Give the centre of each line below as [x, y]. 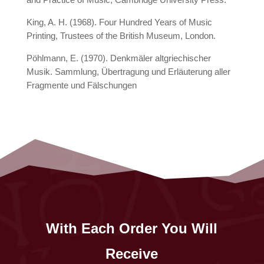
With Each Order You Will [132, 229]
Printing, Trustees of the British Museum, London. [121, 36]
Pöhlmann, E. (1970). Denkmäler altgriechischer [118, 58]
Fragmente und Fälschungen [81, 85]
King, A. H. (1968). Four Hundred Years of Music [119, 22]
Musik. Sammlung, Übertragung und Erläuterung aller [128, 72]
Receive [132, 254]
